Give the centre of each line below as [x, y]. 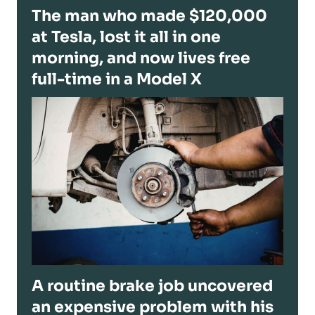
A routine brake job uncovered [152, 286]
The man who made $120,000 [149, 16]
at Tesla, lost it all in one [126, 37]
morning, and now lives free [141, 58]
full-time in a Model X [117, 79]
